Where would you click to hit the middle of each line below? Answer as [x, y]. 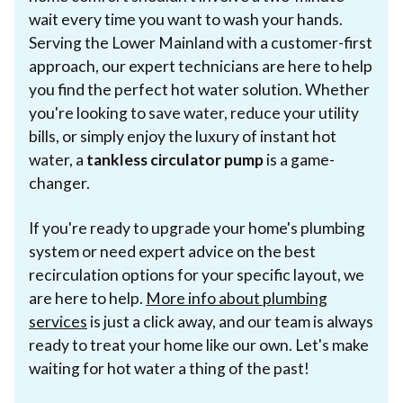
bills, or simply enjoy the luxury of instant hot [183, 136]
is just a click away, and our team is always [230, 321]
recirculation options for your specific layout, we [197, 274]
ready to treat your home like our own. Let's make [199, 345]
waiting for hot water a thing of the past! [169, 368]
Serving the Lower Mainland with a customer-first [201, 42]
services [58, 321]
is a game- [299, 159]
